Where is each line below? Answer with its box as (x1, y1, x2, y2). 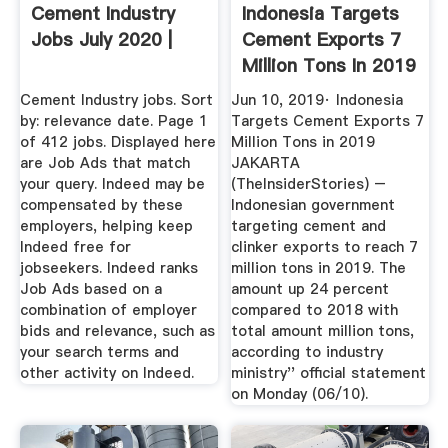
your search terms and (19, 342, 179, 363)
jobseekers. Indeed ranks (19, 258, 198, 279)
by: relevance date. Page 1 (19, 111, 208, 132)
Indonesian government (231, 195, 396, 216)
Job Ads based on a (19, 279, 162, 300)
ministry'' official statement (231, 363, 427, 384)
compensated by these (19, 195, 183, 216)
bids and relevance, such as (19, 321, 215, 342)
